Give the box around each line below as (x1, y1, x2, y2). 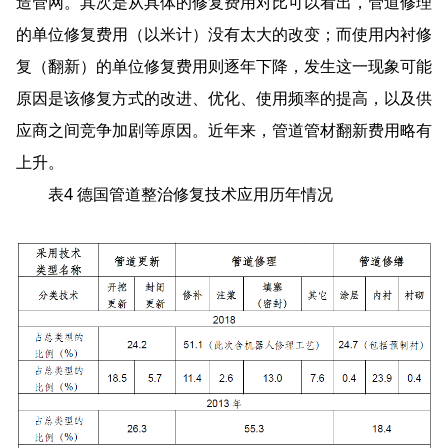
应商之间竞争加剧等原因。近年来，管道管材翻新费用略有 (16, 119, 432, 142)
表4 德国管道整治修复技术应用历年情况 (16, 183, 333, 206)
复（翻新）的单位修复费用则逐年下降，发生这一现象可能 (16, 55, 432, 78)
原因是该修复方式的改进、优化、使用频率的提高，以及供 (16, 87, 432, 110)
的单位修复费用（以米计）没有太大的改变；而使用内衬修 (16, 23, 432, 46)
